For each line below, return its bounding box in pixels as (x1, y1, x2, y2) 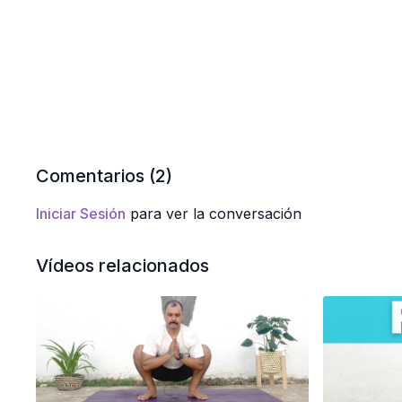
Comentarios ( (36, 165, 156, 187)
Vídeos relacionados (36, 255, 210, 276)
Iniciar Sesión (36, 205, 127, 223)
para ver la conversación (126, 205, 302, 223)
